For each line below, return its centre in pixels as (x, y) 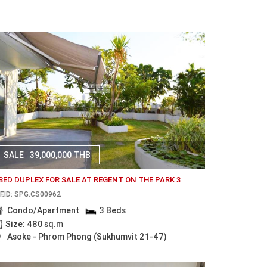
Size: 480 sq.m (34, 224)
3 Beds (113, 210)
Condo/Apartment (43, 210)
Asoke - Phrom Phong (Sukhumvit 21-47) (87, 237)
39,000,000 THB (60, 155)
